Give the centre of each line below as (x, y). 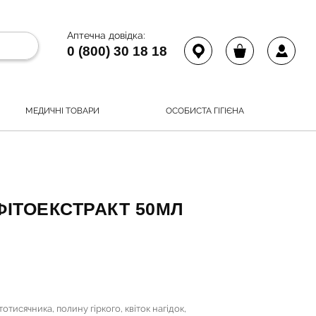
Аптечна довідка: (106, 35)
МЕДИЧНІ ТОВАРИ (62, 110)
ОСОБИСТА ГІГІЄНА (205, 110)
